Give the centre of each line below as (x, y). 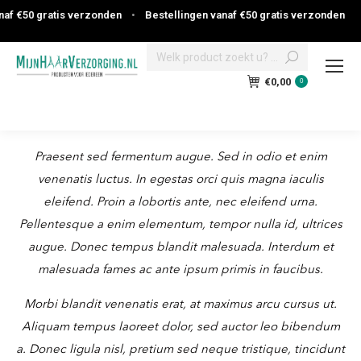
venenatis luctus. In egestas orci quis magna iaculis (180, 180)
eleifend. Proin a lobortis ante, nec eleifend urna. (180, 203)
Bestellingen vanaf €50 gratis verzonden (241, 15)
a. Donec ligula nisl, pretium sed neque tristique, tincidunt (180, 350)
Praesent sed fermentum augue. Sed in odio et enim (180, 158)
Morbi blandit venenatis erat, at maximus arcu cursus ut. (180, 305)
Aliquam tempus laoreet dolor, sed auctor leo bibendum (180, 328)
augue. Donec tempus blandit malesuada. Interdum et (180, 248)
